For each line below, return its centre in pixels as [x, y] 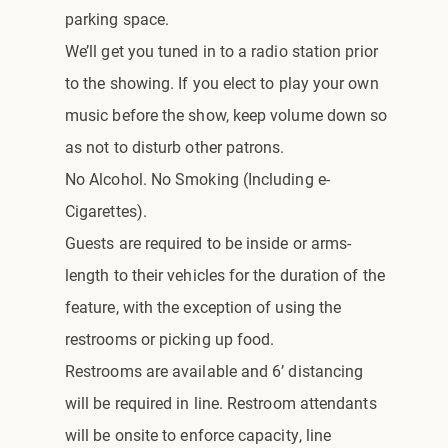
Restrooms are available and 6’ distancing [214, 370]
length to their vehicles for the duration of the [225, 274]
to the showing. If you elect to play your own [222, 82]
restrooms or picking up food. [170, 338]
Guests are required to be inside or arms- [208, 242]
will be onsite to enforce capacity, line [198, 434]
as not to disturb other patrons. [175, 146]
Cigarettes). [106, 210]
